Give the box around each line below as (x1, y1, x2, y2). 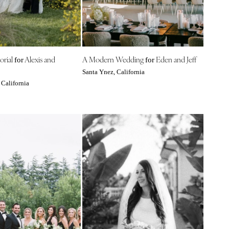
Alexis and (23, 53, 55, 64)
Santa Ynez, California (82, 68, 145, 76)
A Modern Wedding (82, 53, 145, 64)
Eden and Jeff (154, 53, 196, 64)
